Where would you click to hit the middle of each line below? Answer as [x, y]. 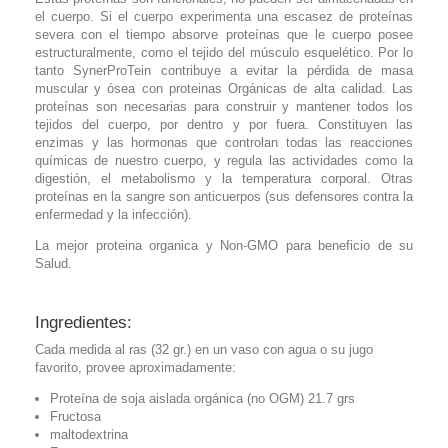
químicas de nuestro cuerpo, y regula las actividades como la [224, 160]
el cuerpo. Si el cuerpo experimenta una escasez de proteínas [224, 16]
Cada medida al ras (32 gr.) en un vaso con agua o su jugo [204, 349]
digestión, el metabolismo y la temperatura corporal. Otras [224, 178]
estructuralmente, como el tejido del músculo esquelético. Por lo [224, 52]
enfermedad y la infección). [115, 214]
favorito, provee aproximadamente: [137, 367]
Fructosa [75, 416]
